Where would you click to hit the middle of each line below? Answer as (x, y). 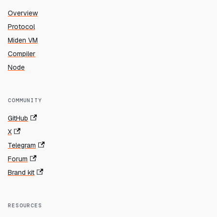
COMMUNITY (25, 101)
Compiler (22, 54)
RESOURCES (25, 206)
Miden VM (23, 40)
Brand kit (21, 173)
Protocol (21, 27)
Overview (23, 13)
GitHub (18, 118)
